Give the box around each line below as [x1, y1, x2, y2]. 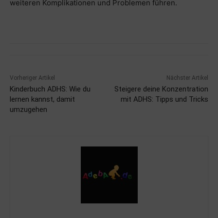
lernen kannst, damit [10, 94, 75, 104]
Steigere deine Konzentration [114, 84, 208, 93]
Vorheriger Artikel [10, 74, 55, 81]
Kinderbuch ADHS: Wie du [10, 84, 91, 93]
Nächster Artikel [166, 74, 208, 81]
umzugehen [10, 105, 47, 114]
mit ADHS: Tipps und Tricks [120, 94, 208, 104]
